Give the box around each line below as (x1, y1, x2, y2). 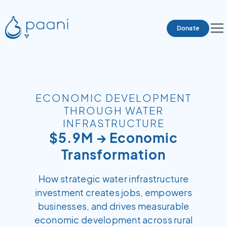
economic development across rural (34, 214, 193, 225)
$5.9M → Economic (49, 129, 178, 146)
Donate (176, 24, 199, 32)
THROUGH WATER (63, 104, 164, 117)
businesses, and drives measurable (37, 200, 190, 212)
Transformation (61, 146, 166, 163)
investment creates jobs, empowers (35, 186, 192, 198)
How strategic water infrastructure (38, 173, 189, 184)
